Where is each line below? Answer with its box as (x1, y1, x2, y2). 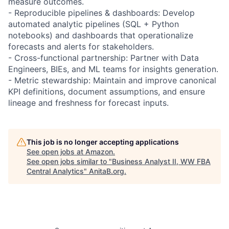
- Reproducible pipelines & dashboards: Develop (8, 7, 195, 18)
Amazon (85, 147, 113, 156)
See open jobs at (27, 147, 85, 156)
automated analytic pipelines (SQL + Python (8, 18, 179, 29)
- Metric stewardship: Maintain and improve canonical (8, 75, 216, 85)
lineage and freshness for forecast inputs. (8, 97, 169, 108)
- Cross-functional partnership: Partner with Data (8, 52, 199, 63)
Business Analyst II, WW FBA (112, 156, 211, 166)
